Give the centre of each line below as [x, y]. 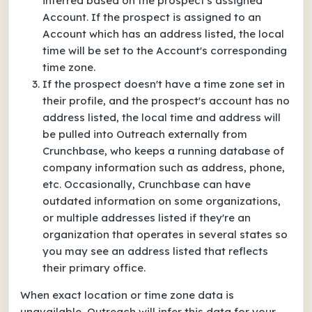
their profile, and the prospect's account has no [166, 101]
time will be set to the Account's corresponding [165, 51]
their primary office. [94, 268]
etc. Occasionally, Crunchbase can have [147, 185]
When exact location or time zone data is [127, 295]
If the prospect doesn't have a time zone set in [164, 84]
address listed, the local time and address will [162, 118]
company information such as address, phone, [164, 168]
